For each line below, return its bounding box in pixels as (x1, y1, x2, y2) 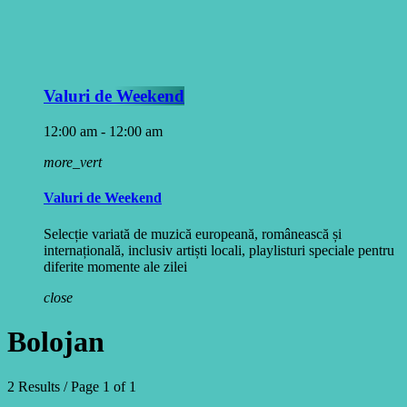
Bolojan (7, 325, 104, 359)
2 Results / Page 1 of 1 (7, 378, 136, 394)
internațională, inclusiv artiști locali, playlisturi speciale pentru (44, 242, 394, 258)
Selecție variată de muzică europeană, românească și (44, 225, 342, 242)
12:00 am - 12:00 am (44, 124, 163, 140)
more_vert (44, 154, 102, 171)
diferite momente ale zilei (44, 258, 187, 274)
